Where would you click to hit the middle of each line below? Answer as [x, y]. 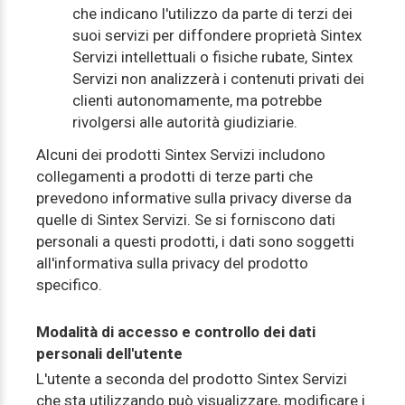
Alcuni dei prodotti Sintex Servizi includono [181, 155]
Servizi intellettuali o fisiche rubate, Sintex [212, 57]
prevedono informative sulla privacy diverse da [194, 198]
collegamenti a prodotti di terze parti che [174, 176]
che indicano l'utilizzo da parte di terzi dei [212, 14]
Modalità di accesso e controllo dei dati [176, 332]
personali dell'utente [109, 353]
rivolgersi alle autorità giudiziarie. [185, 122]
